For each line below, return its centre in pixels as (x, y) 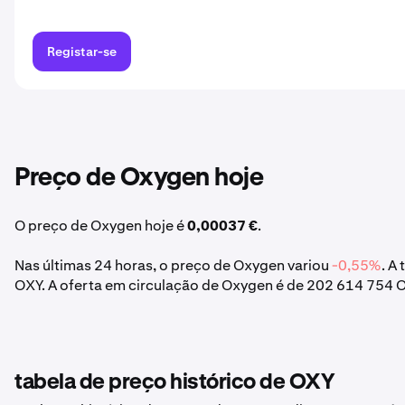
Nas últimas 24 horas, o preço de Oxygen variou (173, 265)
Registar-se (82, 52)
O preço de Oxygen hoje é (101, 226)
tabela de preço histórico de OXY (174, 382)
